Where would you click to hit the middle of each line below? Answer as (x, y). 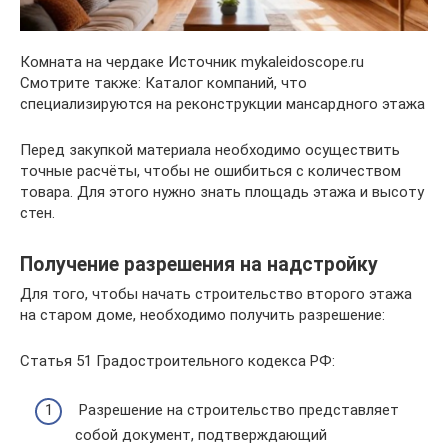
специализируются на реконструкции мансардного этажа (222, 104)
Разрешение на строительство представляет (237, 409)
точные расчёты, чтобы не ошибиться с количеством (210, 171)
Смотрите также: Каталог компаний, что (163, 83)
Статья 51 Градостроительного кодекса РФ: (177, 361)
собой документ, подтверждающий (201, 434)
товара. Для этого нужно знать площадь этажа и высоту (222, 192)
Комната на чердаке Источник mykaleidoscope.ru (192, 62)
